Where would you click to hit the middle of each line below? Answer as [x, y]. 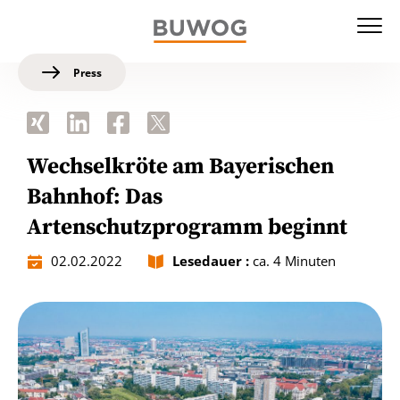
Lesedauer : [211, 261]
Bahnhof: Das [95, 197]
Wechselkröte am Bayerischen [180, 167]
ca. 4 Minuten [292, 261]
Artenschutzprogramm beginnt [187, 227]
